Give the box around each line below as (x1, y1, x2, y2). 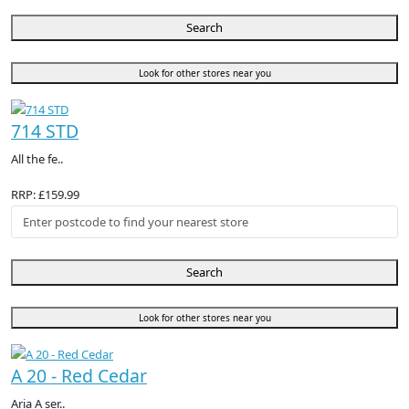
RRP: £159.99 (11, 186, 79, 204)
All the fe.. (11, 151, 63, 168)
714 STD (11, 119, 79, 144)
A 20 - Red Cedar (11, 363, 147, 389)
